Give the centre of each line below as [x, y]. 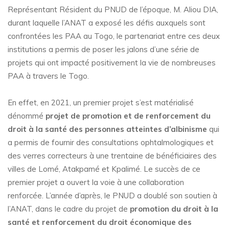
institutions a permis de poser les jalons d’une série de [104, 50]
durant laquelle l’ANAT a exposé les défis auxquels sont [107, 23]
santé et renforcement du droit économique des [100, 222]
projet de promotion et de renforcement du [128, 116]
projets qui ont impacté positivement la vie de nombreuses [112, 63]
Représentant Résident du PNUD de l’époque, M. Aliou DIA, [113, 10]
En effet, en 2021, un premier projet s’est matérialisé [101, 103]
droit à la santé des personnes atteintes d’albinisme [107, 129]
